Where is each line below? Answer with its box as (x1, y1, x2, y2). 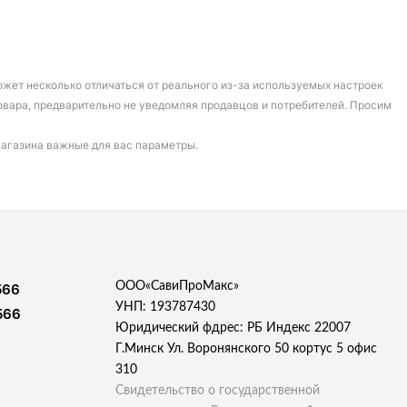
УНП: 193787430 (115, 301, 215, 313)
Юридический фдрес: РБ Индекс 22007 (115, 322, 351, 334)
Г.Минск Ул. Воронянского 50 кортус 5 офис (115, 342, 377, 355)
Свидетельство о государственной (115, 384, 320, 397)
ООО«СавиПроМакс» (115, 280, 239, 293)
